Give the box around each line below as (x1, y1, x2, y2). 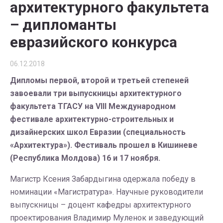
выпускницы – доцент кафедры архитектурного (10, 200, 191, 210)
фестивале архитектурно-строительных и (10, 114, 174, 124)
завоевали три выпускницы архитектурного (10, 89, 182, 98)
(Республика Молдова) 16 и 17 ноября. (10, 153, 160, 163)
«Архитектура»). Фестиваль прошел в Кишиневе (10, 140, 198, 150)
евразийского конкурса (10, 33, 177, 51)
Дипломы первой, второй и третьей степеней (10, 76, 189, 85)
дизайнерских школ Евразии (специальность (10, 127, 186, 137)
